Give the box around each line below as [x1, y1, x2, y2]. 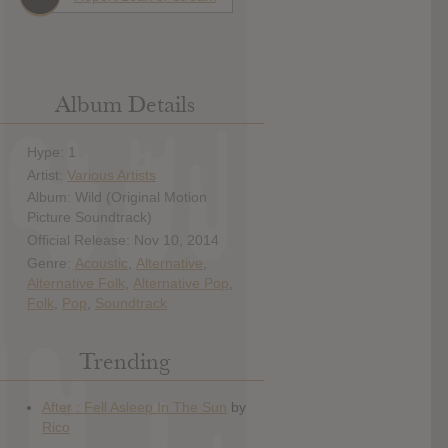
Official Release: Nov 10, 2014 [27, 232, 219, 249]
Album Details [54, 90, 195, 120]
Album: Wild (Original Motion [27, 189, 207, 206]
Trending [79, 347, 170, 377]
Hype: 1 [27, 143, 76, 160]
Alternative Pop [133, 274, 229, 291]
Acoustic [75, 254, 128, 271]
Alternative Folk [27, 274, 125, 291]
